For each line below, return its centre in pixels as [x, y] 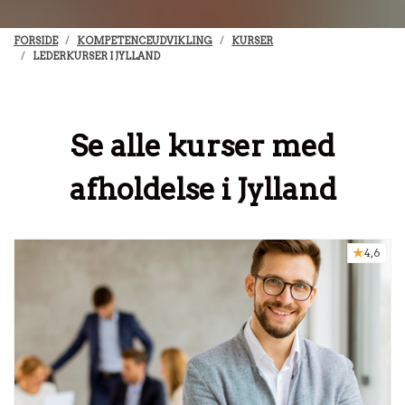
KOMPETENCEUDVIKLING [145, 42]
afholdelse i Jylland [202, 189]
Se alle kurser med [202, 146]
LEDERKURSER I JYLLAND [97, 57]
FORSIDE [36, 42]
